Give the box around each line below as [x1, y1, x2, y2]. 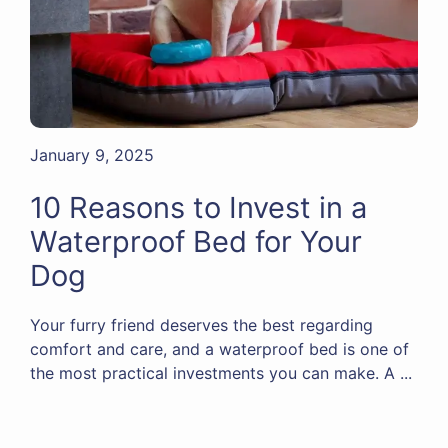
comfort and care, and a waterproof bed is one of [30, 339, 409, 360]
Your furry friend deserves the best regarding [30, 315, 373, 336]
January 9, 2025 [30, 145, 154, 166]
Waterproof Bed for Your [30, 224, 362, 260]
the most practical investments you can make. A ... [30, 363, 412, 384]
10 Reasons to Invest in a [30, 190, 367, 226]
